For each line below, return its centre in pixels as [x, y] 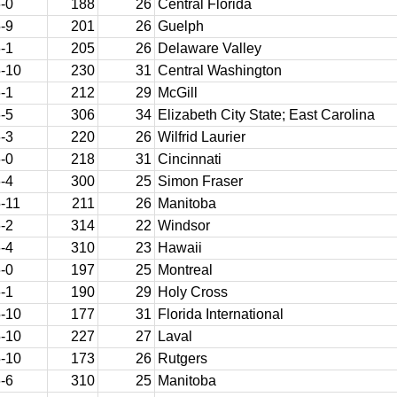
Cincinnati [190, 159]
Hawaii [180, 248]
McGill [178, 93]
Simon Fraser [200, 181]
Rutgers [183, 358]
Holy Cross [193, 292]
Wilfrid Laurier [202, 137]
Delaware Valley [210, 48]
